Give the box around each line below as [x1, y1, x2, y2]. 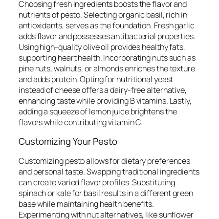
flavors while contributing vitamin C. [19, 116, 143, 128]
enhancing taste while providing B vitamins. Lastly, [19, 95, 192, 106]
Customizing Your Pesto [19, 135, 117, 148]
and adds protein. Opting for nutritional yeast [19, 73, 174, 85]
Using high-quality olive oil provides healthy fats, [19, 41, 185, 52]
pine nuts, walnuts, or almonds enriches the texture [19, 63, 195, 74]
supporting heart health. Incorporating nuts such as [19, 52, 196, 63]
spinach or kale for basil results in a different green [19, 187, 193, 198]
